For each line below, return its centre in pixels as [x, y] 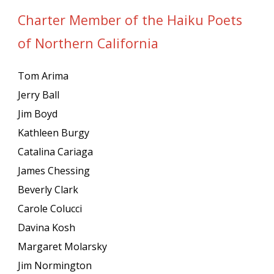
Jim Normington [55, 265]
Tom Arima [43, 76]
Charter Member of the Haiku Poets [130, 20]
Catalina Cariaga [56, 152]
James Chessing [54, 171]
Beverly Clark [48, 190]
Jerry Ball [39, 95]
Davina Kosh [47, 228]
